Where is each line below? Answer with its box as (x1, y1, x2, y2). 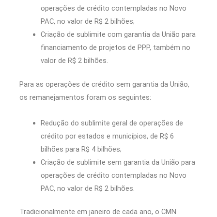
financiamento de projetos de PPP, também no (40, 43, 190, 52)
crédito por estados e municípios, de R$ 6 (40, 131, 174, 140)
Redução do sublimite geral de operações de (40, 118, 183, 127)
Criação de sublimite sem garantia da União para (40, 157, 195, 167)
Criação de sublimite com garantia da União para (40, 30, 196, 39)
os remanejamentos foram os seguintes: (19, 93, 151, 102)
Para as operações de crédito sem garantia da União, (19, 80, 189, 89)
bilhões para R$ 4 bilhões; (40, 144, 122, 154)
